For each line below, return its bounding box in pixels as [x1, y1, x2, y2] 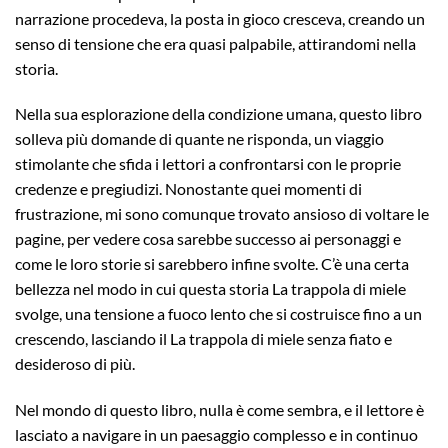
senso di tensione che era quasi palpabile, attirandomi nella [15, 33, 416, 53]
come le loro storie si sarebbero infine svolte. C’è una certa [15, 254, 409, 274]
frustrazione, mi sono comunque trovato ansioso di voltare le [15, 204, 429, 224]
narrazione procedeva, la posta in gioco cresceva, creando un [15, 8, 425, 28]
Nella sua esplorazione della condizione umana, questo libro [15, 104, 422, 124]
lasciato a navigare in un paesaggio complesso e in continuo [15, 425, 418, 445]
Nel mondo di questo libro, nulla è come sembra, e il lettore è [15, 400, 424, 420]
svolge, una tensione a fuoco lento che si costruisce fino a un [15, 304, 422, 324]
